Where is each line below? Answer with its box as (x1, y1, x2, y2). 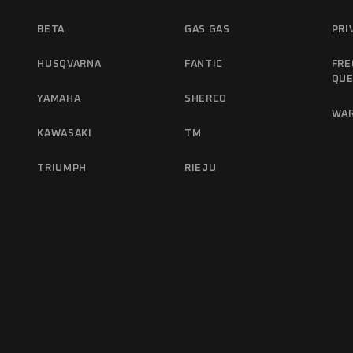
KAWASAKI (37, 128, 92, 139)
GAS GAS (184, 24, 230, 35)
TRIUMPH (37, 163, 87, 174)
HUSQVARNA (37, 59, 102, 70)
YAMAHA (37, 94, 81, 105)
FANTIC (184, 59, 223, 70)
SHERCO (184, 94, 227, 105)
